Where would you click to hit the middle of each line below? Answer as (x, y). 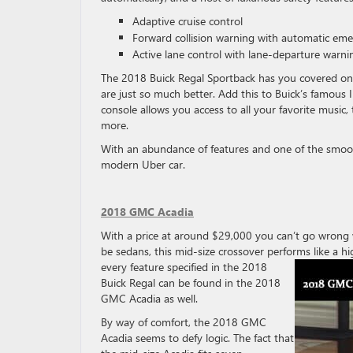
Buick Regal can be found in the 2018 (191, 282)
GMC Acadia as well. (149, 298)
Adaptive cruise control (188, 21)
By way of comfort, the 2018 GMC (184, 322)
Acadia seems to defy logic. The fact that (197, 338)
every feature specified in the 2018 (184, 267)
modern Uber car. (143, 164)
